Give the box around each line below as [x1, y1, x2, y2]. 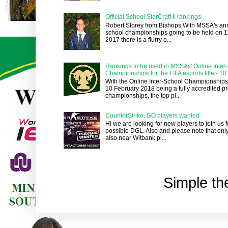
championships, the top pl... [105, 92, 181, 100]
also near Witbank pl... [105, 134, 166, 142]
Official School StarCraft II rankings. [105, 13, 203, 21]
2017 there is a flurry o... [105, 36, 172, 43]
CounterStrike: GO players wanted [105, 111, 199, 119]
